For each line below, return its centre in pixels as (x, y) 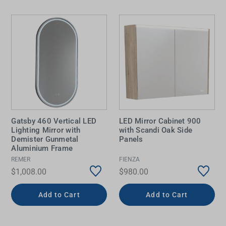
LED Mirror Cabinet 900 (160, 121)
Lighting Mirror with (46, 130)
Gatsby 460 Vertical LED (54, 121)
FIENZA (129, 160)
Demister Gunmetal (45, 139)
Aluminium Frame (42, 148)
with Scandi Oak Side (156, 130)
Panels (131, 139)
